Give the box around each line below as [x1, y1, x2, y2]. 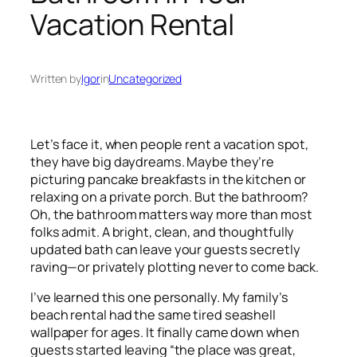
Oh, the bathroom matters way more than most [30, 205, 312, 223]
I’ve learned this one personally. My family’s [30, 288, 288, 307]
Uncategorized [108, 71, 182, 87]
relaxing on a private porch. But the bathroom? [30, 187, 309, 206]
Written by [30, 71, 81, 87]
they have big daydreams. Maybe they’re [30, 152, 275, 171]
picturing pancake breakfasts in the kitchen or [30, 170, 307, 188]
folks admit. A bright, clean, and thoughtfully [30, 222, 295, 241]
